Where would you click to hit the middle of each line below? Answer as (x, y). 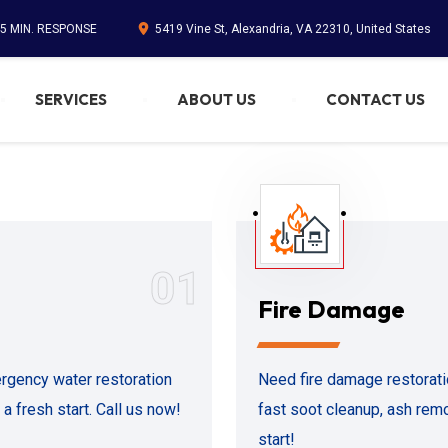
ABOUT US (216, 99)
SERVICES (70, 99)
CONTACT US (375, 99)
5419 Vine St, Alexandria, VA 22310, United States (293, 28)
